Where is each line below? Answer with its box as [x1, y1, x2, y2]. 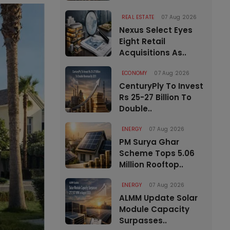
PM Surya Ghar [119, 137, 179, 147]
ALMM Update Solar [119, 193, 198, 203]
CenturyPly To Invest [119, 81, 203, 91]
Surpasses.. [119, 215, 167, 226]
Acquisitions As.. [119, 47, 186, 58]
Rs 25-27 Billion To [119, 92, 191, 103]
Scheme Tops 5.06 [119, 148, 195, 159]
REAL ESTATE [122, 13, 155, 21]
